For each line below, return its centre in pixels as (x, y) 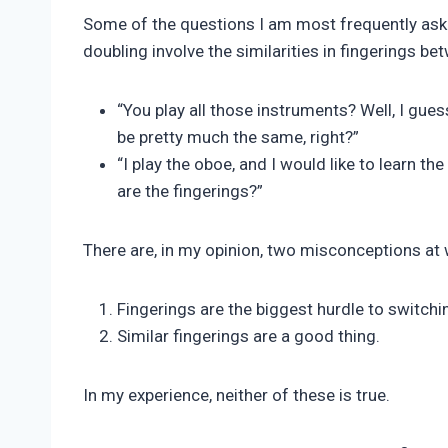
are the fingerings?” (190, 191)
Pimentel (109, 10)
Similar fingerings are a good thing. (248, 336)
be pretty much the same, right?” (238, 137)
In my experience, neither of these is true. (236, 395)
